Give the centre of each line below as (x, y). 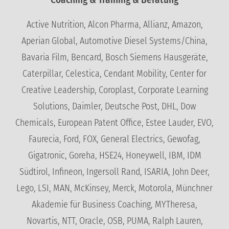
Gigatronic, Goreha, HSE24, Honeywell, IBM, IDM (114, 156)
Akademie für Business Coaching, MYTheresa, (114, 205)
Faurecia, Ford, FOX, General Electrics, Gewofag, (114, 139)
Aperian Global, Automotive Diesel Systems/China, (114, 41)
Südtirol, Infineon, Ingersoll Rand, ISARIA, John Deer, (114, 172)
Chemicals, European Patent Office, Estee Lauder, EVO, (114, 123)
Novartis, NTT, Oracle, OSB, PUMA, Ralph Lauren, (114, 221)
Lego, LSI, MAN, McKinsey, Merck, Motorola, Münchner (114, 188)
